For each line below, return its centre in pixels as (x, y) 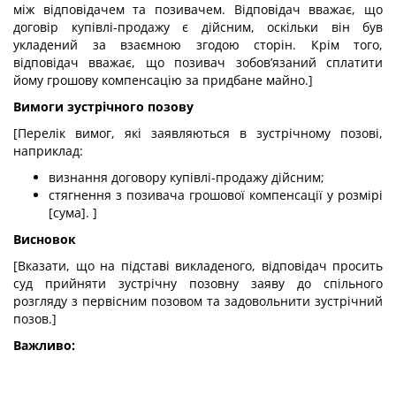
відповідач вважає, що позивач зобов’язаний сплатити (198, 62)
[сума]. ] (73, 213)
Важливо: (44, 345)
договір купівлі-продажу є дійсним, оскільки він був (198, 27)
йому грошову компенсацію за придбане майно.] (163, 80)
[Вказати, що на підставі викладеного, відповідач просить (198, 266)
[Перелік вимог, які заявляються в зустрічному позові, (198, 133)
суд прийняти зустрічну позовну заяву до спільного (198, 283)
